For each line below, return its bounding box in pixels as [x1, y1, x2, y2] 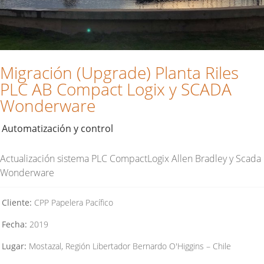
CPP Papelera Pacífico [32, 196, 113, 208]
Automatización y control [2, 121, 113, 135]
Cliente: [2, 196, 32, 208]
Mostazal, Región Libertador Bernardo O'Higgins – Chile [27, 240, 231, 252]
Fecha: [2, 218, 27, 230]
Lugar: [2, 240, 27, 252]
